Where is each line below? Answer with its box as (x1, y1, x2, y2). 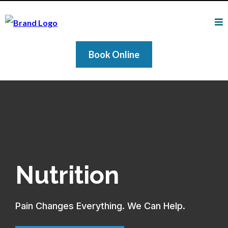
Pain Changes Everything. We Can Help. (15, 200, 185, 211)
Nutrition (15, 160, 119, 189)
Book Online (89, 48, 139, 60)
